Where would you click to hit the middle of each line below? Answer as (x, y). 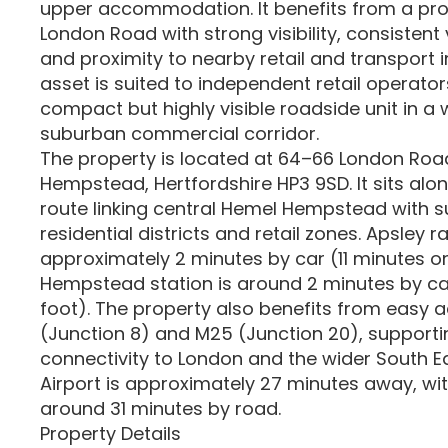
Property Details (110, 433)
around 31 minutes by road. (160, 408)
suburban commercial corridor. (179, 133)
